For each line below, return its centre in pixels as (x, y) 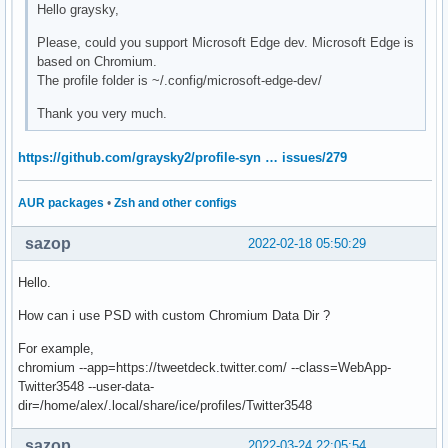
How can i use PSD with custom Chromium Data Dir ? (174, 315)
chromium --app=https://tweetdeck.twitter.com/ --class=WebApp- (204, 367)
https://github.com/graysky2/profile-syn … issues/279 (182, 158)
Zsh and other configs (175, 203)
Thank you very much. (102, 114)
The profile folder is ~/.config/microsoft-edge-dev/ (180, 81)
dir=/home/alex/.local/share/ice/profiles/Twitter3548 (165, 405)
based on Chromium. (97, 62)
